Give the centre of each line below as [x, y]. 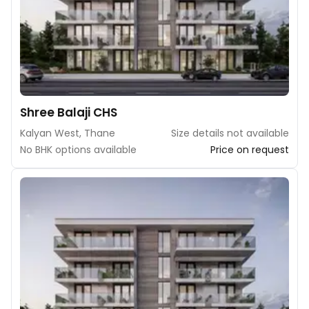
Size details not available [230, 133]
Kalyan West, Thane [68, 133]
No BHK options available [78, 149]
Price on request [250, 149]
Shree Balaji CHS [69, 112]
